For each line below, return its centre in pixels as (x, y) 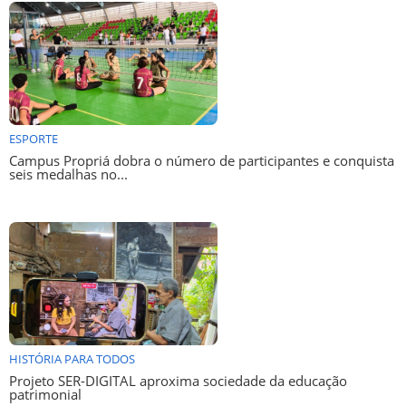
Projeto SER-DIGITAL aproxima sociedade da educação (178, 382)
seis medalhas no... (68, 175)
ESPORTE (34, 140)
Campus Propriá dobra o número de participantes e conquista (202, 161)
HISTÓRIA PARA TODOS (72, 360)
